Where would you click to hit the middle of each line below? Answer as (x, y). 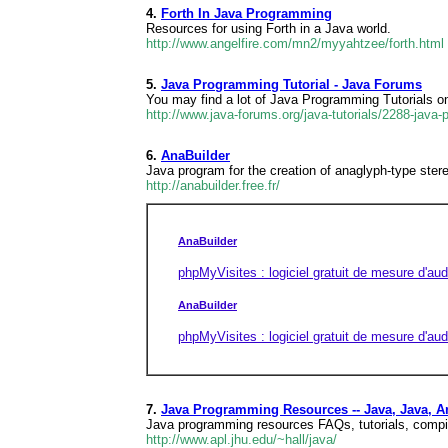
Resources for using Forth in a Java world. (268, 28)
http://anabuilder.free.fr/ (213, 185)
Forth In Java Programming (246, 13)
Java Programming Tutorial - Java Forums (291, 84)
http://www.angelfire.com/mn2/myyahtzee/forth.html (295, 43)
